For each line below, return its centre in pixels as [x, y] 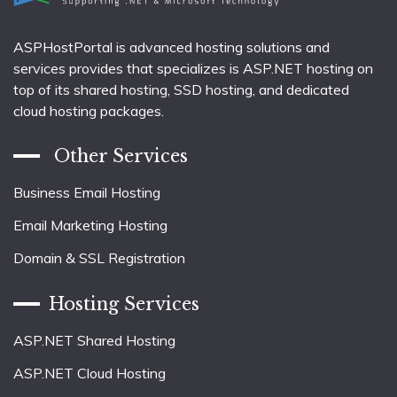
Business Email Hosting [87, 193]
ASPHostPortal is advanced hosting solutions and [171, 47]
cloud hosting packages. [89, 110]
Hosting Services [124, 304]
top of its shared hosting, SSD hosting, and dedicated [181, 89]
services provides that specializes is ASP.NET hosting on [193, 68]
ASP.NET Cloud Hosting [90, 373]
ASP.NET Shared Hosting [94, 340]
